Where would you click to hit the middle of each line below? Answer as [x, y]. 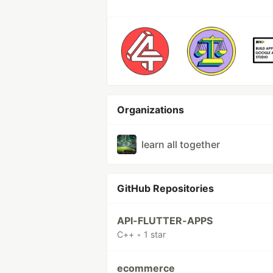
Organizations [151, 110]
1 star [155, 234]
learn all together [181, 144]
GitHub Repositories [165, 188]
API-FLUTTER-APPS [165, 221]
